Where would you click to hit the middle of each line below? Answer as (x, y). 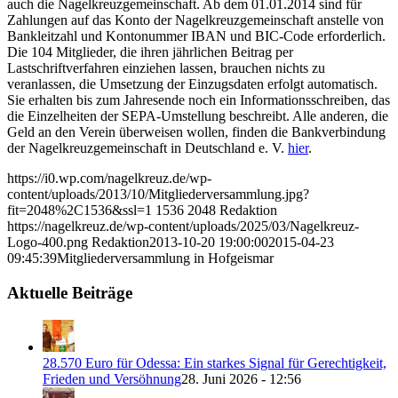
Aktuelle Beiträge (70, 293)
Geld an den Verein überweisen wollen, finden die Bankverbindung (196, 132)
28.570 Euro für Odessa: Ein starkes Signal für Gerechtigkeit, (215, 362)
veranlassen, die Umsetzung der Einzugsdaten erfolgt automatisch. (192, 84)
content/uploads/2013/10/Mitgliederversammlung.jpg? (158, 195)
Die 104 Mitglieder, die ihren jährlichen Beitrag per (150, 52)
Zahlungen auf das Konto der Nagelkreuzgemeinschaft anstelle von (195, 20)
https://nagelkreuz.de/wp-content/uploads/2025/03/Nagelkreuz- (183, 227)
